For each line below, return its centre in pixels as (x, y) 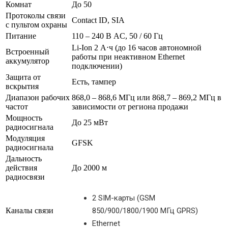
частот (17, 107)
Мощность (24, 118)
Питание (21, 36)
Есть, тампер (94, 82)
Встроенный (27, 52)
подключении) (97, 66)
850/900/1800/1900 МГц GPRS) (145, 211)
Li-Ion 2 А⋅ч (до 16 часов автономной (137, 48)
